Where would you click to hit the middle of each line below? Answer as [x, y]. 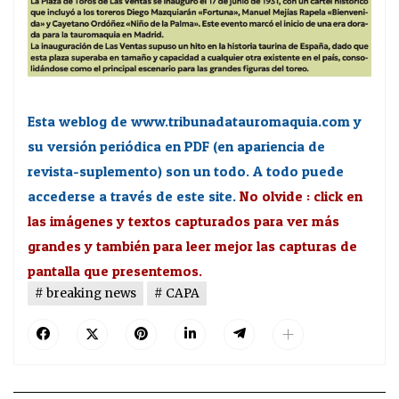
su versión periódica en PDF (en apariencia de [176, 146]
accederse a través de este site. [132, 195]
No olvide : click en [301, 195]
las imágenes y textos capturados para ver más [183, 220]
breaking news [91, 293]
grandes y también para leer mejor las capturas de [192, 245]
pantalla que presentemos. [115, 270]
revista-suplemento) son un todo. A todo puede [186, 171]
